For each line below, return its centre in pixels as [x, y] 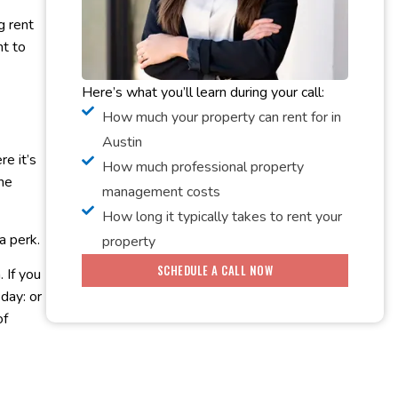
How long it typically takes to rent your [222, 216]
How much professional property [203, 167]
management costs [161, 191]
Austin [122, 142]
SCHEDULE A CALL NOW [215, 270]
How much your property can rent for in [221, 117]
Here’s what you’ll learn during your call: [203, 92]
